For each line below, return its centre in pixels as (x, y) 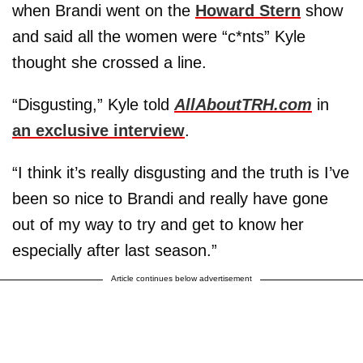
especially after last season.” (115, 250)
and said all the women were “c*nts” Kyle (159, 36)
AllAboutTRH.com (243, 104)
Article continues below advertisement (181, 278)
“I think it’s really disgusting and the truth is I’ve (181, 172)
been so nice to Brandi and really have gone (170, 198)
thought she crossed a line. (109, 62)
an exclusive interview (98, 130)
